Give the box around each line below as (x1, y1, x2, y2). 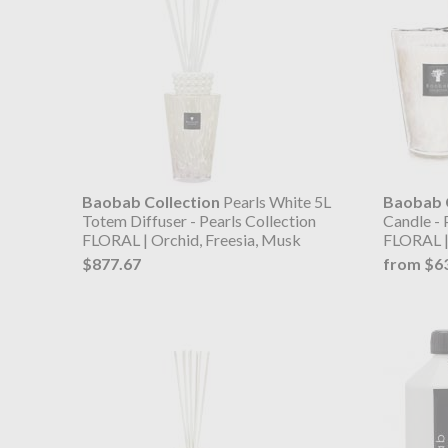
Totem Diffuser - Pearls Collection (82, 210, 316, 230)
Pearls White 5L (220, 191, 331, 211)
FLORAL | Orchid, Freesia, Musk (82, 229, 301, 249)
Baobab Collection (82, 191, 220, 211)
